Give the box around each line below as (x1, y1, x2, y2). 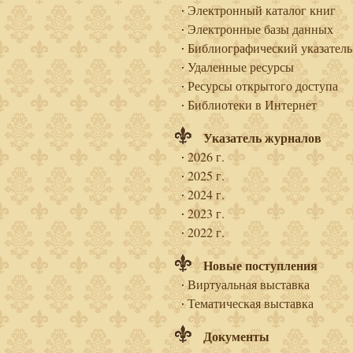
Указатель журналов (203, 128, 321, 147)
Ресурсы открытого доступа (187, 77, 338, 94)
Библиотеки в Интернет (187, 96, 317, 113)
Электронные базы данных (187, 20, 333, 37)
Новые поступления (203, 256, 318, 274)
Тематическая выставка (187, 295, 314, 311)
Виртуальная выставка (187, 276, 310, 292)
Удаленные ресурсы (187, 58, 294, 75)
